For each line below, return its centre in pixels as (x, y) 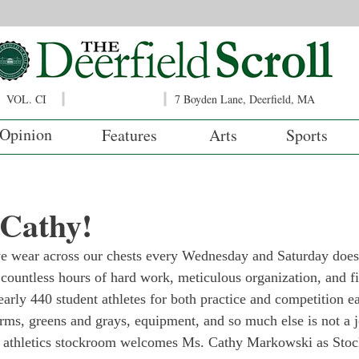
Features (129, 135)
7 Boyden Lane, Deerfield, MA (245, 99)
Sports (307, 135)
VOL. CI (26, 99)
